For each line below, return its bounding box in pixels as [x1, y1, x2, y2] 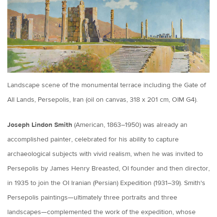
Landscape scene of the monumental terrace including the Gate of [7, 80, 206, 90]
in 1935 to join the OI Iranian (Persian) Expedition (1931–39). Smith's [7, 179, 205, 188]
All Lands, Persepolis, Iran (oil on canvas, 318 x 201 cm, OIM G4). [7, 95, 198, 104]
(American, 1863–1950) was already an [72, 121, 187, 130]
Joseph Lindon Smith [7, 121, 72, 130]
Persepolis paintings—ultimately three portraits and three [7, 193, 177, 202]
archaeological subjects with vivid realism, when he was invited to [7, 150, 203, 159]
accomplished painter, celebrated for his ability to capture [7, 135, 179, 144]
